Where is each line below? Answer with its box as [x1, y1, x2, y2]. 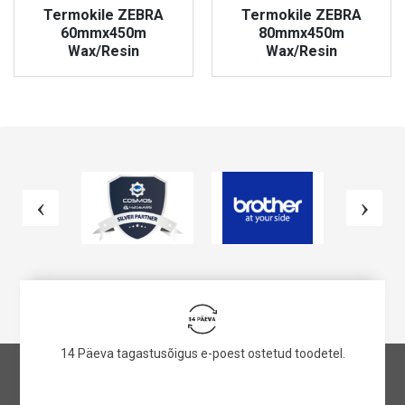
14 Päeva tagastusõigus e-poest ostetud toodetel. [60, 346, 345, 362]
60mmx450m [61, 24, 146, 42]
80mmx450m [259, 24, 344, 42]
